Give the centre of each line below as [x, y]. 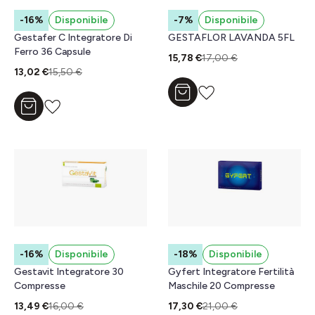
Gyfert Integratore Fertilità [231, 271]
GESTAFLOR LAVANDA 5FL [231, 38]
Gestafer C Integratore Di [73, 38]
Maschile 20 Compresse [221, 285]
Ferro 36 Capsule [52, 52]
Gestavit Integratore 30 [69, 271]
